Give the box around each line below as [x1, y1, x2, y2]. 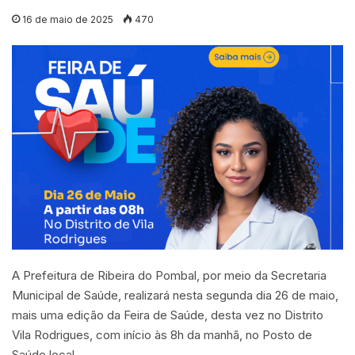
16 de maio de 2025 [22, 13, 113, 25]
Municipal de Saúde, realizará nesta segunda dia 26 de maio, [12, 287, 338, 303]
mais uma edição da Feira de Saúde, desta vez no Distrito [12, 307, 323, 323]
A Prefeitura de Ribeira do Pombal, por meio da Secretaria [12, 267, 326, 283]
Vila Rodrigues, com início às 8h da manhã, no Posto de [12, 326, 312, 342]
